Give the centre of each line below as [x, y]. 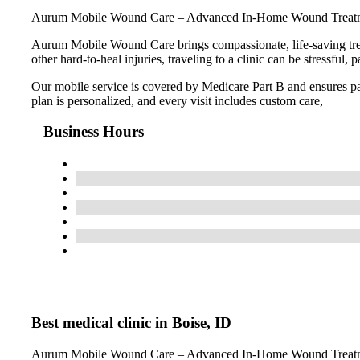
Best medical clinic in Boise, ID [131, 323]
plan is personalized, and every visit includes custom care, [177, 100]
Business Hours [94, 132]
